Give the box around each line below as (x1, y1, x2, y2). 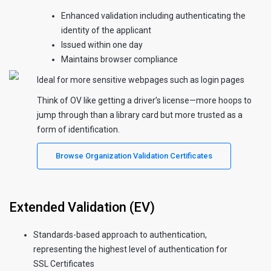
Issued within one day (61, 39, 143, 50)
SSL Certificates (33, 258, 94, 269)
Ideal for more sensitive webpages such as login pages (37, 74, 244, 85)
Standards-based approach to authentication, (33, 229, 207, 240)
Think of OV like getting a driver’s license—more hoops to (37, 95, 252, 105)
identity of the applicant (61, 25, 151, 35)
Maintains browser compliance (61, 54, 178, 64)
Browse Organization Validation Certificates (56, 151, 212, 160)
